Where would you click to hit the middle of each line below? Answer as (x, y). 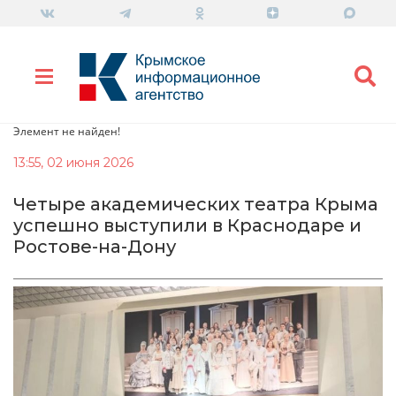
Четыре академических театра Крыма (196, 204)
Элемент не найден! (67, 131)
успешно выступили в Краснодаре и (187, 225)
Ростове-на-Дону (95, 246)
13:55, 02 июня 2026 (73, 162)
